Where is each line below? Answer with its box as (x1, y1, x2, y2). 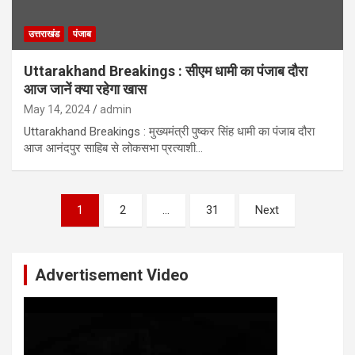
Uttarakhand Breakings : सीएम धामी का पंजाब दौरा (24, 62, 307, 79)
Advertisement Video (35, 265, 189, 284)
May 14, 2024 (24, 102, 90, 116)
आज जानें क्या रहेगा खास (24, 80, 147, 97)
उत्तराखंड (29, 28, 59, 40)
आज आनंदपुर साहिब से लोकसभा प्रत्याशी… (24, 140, 203, 155)
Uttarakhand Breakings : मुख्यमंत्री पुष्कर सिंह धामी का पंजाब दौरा (24, 124, 315, 139)
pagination (11, 219, 106, 242)
